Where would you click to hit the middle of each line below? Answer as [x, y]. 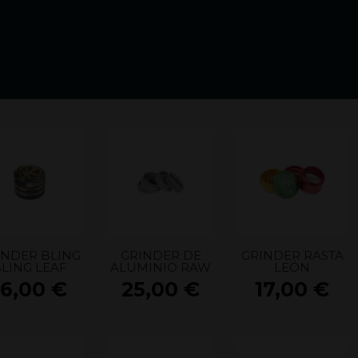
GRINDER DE [161, 255]
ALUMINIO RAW [161, 267]
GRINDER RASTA [292, 255]
